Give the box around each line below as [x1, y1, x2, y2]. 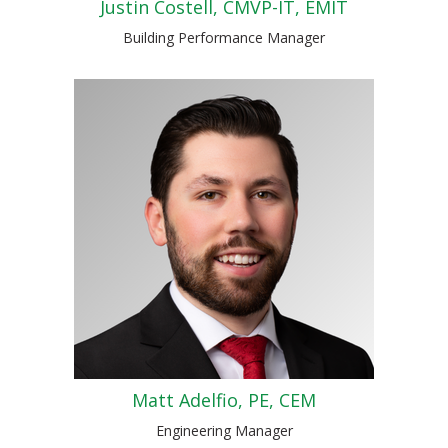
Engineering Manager [155, 421, 293, 441]
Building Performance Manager [123, 28, 325, 48]
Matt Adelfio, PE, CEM [132, 388, 316, 413]
